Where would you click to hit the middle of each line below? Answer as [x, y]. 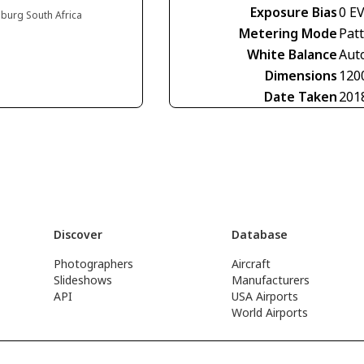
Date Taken [301, 97]
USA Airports [265, 296]
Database [260, 234]
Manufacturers [271, 280]
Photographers [93, 264]
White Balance [292, 54]
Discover [78, 234]
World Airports [270, 312]
